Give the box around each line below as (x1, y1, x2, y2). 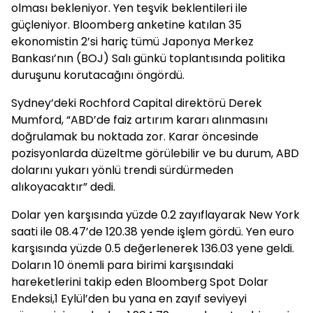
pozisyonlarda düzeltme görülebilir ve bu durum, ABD (11, 145, 299, 161)
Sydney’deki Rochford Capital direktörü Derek (11, 95, 262, 111)
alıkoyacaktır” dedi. (11, 179, 115, 195)
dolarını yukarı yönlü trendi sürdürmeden (11, 162, 233, 178)
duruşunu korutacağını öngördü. (11, 67, 184, 83)
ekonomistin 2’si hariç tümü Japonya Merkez (11, 34, 254, 50)
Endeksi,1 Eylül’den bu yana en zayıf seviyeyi (11, 291, 247, 307)
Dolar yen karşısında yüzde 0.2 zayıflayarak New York (11, 207, 300, 223)
